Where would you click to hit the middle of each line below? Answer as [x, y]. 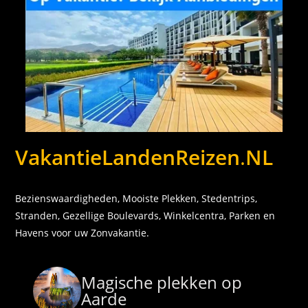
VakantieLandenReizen [128, 157]
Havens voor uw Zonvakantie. [82, 232]
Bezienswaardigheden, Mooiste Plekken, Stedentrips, [136, 198]
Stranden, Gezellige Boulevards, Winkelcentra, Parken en [145, 215]
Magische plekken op [162, 282]
